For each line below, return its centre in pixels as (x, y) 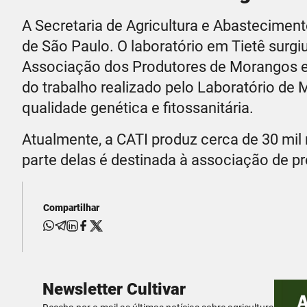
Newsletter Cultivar (114, 289)
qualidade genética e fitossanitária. (138, 108)
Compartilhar (71, 207)
